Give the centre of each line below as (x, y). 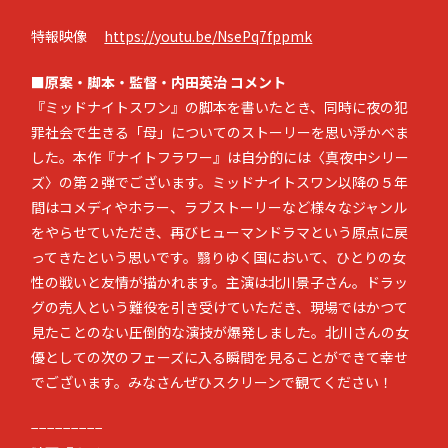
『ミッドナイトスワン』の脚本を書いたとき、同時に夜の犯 (220, 107)
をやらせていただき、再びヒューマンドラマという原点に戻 (220, 232)
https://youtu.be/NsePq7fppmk (208, 36)
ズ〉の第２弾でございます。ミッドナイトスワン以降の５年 (220, 182)
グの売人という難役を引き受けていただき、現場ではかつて (220, 307)
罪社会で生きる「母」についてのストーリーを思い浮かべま (220, 132)
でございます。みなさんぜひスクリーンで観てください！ (212, 382)
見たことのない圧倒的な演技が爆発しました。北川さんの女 (220, 332)
